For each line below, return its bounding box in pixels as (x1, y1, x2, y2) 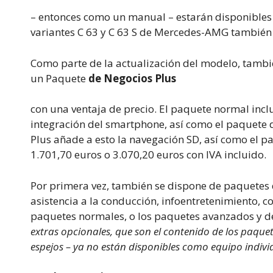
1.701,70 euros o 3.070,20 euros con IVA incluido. (30, 147, 266, 162)
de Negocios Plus (88, 71, 176, 85)
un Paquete (30, 71, 88, 85)
